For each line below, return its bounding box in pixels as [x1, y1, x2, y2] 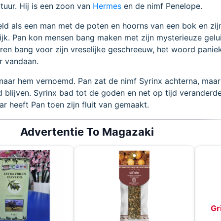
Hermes [93, 1, 121, 11]
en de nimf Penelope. [121, 1, 202, 11]
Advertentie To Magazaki [20, 125, 154, 139]
